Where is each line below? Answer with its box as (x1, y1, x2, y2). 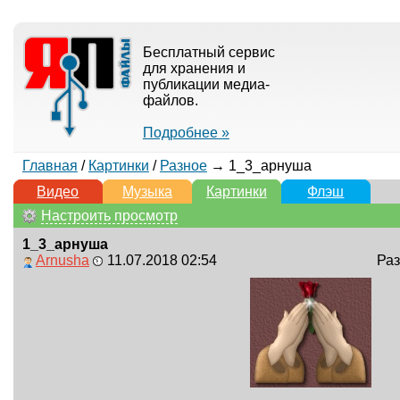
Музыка (121, 184, 172, 199)
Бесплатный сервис (142, 45, 275, 60)
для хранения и (142, 61, 246, 76)
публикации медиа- (142, 77, 270, 92)
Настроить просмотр (40, 208, 178, 223)
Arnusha (35, 253, 89, 268)
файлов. (142, 93, 198, 108)
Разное (159, 158, 207, 173)
